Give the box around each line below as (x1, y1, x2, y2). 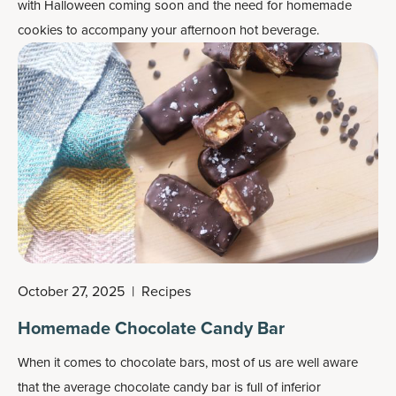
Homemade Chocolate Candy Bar (18, 315, 285, 342)
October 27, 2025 (18, 281, 125, 302)
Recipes (141, 281, 191, 302)
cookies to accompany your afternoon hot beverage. (18, 20, 319, 41)
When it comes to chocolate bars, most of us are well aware (18, 353, 358, 373)
